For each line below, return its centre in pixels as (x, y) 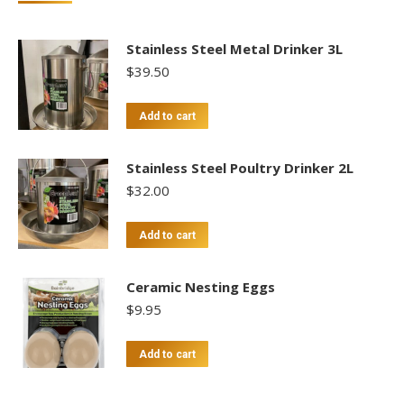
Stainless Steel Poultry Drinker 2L (240, 168)
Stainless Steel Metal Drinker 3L (234, 49)
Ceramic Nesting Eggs (201, 287)
